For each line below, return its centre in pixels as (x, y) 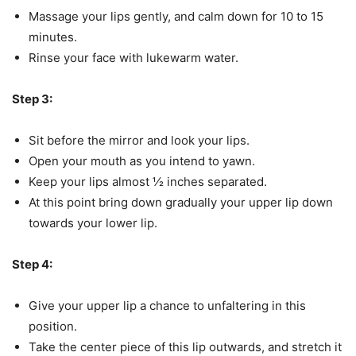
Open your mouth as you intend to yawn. (142, 161)
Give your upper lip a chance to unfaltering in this (167, 306)
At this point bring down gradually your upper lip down (181, 202)
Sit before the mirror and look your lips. (139, 140)
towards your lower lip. (93, 223)
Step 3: (32, 99)
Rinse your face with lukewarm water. (133, 58)
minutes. (53, 37)
